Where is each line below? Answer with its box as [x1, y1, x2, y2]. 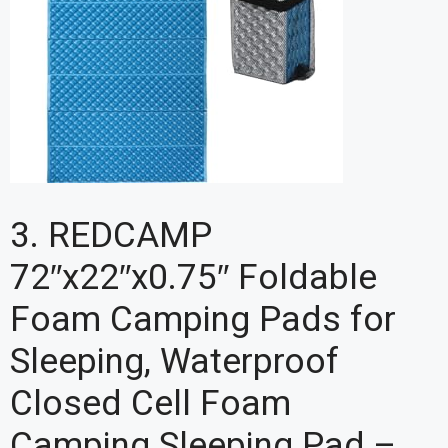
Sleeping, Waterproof [10, 336, 339, 388]
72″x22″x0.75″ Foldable [10, 252, 377, 304]
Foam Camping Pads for [10, 294, 396, 346]
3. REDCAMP [10, 210, 212, 262]
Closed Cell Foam [10, 378, 291, 430]
